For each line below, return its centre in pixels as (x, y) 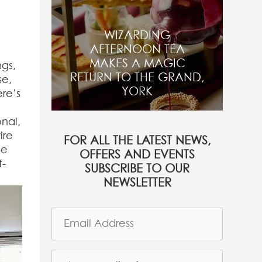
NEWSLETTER (137, 183)
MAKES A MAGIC (137, 64)
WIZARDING (137, 36)
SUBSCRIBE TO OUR (137, 169)
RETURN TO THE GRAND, (137, 78)
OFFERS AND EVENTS (137, 155)
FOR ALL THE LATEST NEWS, (137, 141)
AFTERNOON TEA (137, 50)
